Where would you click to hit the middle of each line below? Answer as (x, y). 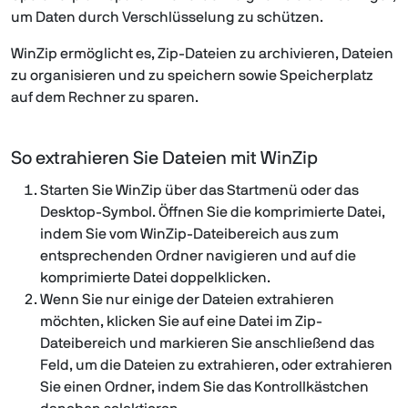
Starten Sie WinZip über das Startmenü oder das (199, 190)
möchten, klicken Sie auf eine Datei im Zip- (181, 321)
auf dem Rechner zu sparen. (105, 97)
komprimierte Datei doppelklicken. (155, 278)
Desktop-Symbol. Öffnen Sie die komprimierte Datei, (213, 212)
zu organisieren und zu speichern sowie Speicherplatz (192, 76)
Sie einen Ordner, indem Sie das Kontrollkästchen (204, 387)
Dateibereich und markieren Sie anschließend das (207, 343)
